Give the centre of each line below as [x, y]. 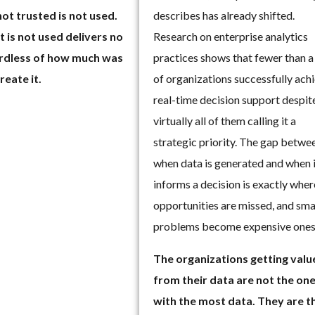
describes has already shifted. [224, 15]
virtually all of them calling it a [225, 120]
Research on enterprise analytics [231, 36]
